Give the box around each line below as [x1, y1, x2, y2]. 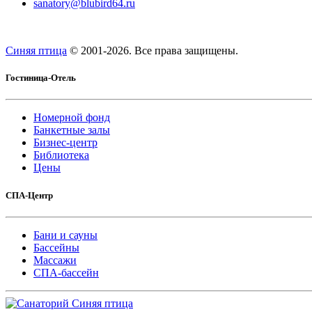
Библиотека [33, 149, 89, 162]
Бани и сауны [33, 228, 97, 241]
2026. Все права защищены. [107, 45, 238, 57]
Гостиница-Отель [6, 72, 76, 84]
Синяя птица [6, 45, 67, 57]
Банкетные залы [33, 124, 110, 136]
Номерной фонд [33, 111, 110, 124]
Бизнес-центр [33, 136, 97, 149]
